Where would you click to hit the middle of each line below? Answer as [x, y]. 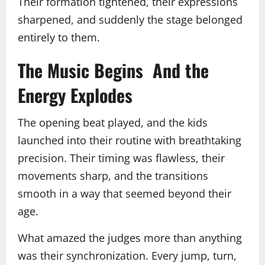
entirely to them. [59, 37]
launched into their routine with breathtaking [130, 140]
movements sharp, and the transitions [113, 175]
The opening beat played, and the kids [113, 122]
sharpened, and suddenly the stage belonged [130, 19]
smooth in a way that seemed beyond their [125, 193]
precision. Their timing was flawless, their [121, 158]
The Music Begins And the [113, 70]
